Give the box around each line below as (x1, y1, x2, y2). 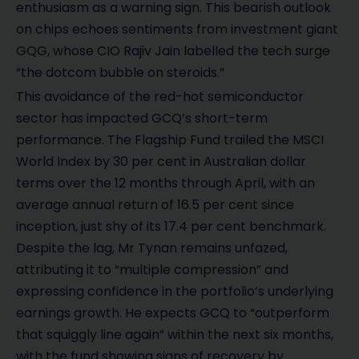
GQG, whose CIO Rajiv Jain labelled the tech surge (16, 42, 330, 61)
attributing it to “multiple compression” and (16, 260, 288, 280)
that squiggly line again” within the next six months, (16, 325, 333, 345)
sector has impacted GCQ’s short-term (16, 109, 268, 128)
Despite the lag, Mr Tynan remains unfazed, (16, 239, 288, 258)
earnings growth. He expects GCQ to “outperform (16, 304, 329, 323)
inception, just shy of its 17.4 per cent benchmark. (16, 217, 326, 236)
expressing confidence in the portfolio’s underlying (16, 282, 333, 301)
